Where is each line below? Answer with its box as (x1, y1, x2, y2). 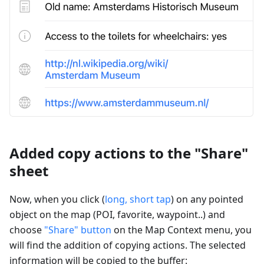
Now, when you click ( (9, 192, 105, 206)
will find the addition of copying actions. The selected (9, 238, 246, 252)
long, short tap (105, 192, 171, 206)
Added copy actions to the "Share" (9, 143, 248, 163)
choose (9, 223, 44, 236)
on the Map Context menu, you (111, 223, 252, 236)
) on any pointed (171, 192, 243, 206)
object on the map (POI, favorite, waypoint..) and (9, 207, 225, 221)
